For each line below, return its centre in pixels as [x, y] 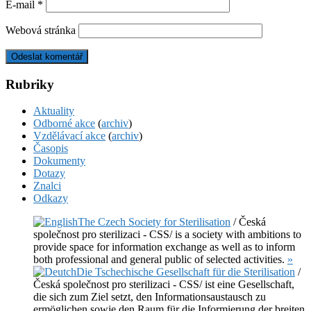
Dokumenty [59, 161]
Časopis [51, 149]
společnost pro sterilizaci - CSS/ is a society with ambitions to [167, 235]
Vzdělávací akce [69, 136]
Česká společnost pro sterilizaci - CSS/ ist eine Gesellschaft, [164, 285]
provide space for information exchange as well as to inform [164, 247]
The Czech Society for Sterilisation [154, 222]
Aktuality [54, 111]
